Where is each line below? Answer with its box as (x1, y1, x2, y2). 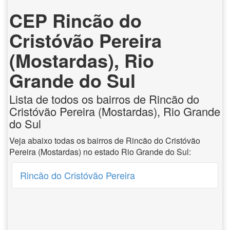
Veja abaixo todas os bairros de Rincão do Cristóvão (9, 135, 200, 146)
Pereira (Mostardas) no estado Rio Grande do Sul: (9, 146, 191, 158)
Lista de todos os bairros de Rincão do (9, 91, 199, 107)
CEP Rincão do (9, 7, 142, 33)
